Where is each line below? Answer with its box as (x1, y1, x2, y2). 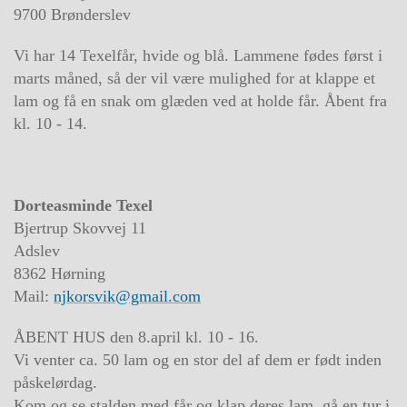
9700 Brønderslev (14, 5, 131, 24)
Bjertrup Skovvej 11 (14, 219, 146, 237)
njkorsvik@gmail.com (54, 287, 201, 305)
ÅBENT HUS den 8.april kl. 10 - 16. (14, 328, 259, 346)
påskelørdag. (14, 373, 97, 392)
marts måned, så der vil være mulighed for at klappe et (14, 69, 375, 87)
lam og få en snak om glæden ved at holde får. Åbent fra (14, 92, 387, 110)
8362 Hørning (14, 264, 105, 283)
